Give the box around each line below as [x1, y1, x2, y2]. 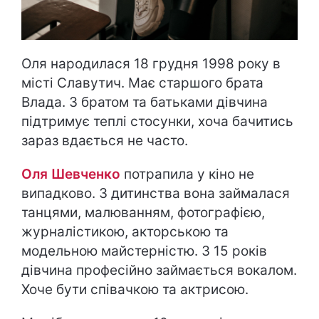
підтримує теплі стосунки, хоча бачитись [21, 113, 293, 130]
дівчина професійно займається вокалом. [21, 262, 297, 279]
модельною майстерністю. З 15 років [21, 243, 267, 260]
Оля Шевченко [21, 166, 120, 183]
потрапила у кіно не [120, 166, 254, 183]
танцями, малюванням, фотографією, [21, 204, 265, 221]
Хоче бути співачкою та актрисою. [21, 281, 249, 298]
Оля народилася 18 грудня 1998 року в [21, 56, 281, 73]
